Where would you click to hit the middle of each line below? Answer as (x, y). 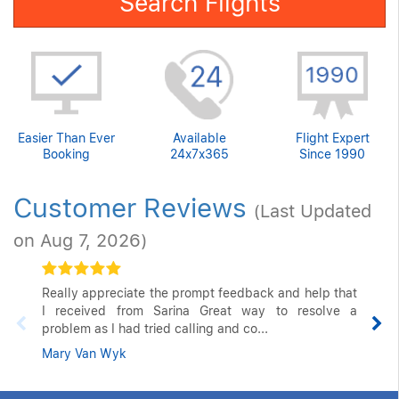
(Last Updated (313, 211)
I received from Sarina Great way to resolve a (199, 310)
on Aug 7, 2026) (80, 240)
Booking (67, 154)
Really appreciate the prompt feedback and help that (199, 293)
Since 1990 (333, 154)
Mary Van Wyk (84, 353)
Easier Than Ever (67, 138)
